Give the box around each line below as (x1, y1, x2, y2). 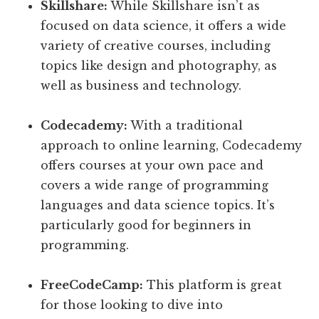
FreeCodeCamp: (41, 278, 144, 293)
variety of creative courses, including (41, 38, 271, 53)
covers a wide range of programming (41, 178, 269, 193)
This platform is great (143, 278, 283, 293)
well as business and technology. (41, 78, 242, 93)
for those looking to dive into (41, 298, 224, 313)
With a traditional (127, 118, 244, 133)
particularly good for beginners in (41, 218, 252, 233)
